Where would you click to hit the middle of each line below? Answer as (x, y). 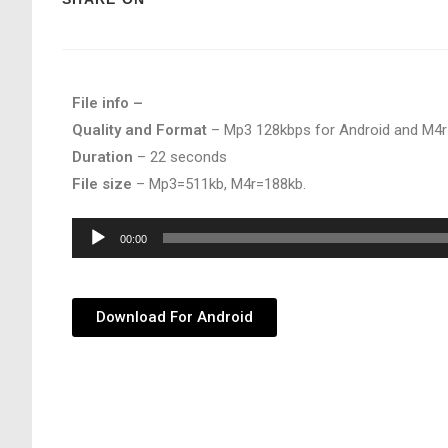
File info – (107, 103)
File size (102, 184)
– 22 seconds (180, 157)
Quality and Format (139, 130)
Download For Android (174, 317)
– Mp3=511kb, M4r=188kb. (219, 184)
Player (92, 257)
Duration (102, 157)
